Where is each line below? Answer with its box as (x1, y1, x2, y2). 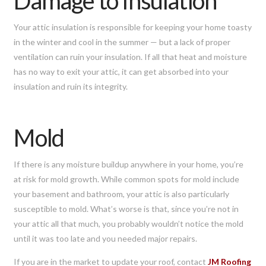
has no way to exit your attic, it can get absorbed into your (14, 66, 229, 77)
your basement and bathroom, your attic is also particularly (14, 188, 230, 199)
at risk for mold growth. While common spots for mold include (14, 173, 240, 184)
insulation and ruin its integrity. (14, 81, 128, 91)
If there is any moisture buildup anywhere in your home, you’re (14, 159, 244, 169)
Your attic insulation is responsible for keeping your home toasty (14, 21, 252, 32)
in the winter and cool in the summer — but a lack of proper (14, 36, 231, 47)
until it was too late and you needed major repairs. (14, 233, 198, 243)
